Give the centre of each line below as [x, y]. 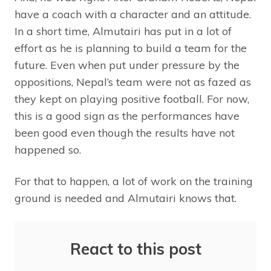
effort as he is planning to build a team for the [131, 48]
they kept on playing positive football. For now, [132, 99]
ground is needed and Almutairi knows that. [126, 198]
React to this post [135, 249]
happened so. [48, 150]
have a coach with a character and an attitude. [133, 15]
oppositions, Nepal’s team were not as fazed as [133, 82]
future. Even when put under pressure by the [127, 65]
